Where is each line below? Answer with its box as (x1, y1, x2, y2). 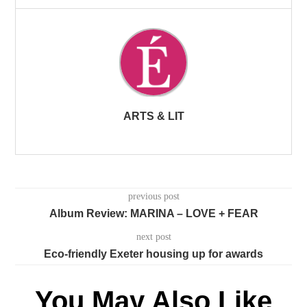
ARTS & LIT (123, 110, 184, 122)
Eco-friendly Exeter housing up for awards (44, 247, 263, 260)
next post (136, 231, 171, 242)
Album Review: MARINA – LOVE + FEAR (49, 207, 258, 219)
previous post (127, 191, 180, 201)
